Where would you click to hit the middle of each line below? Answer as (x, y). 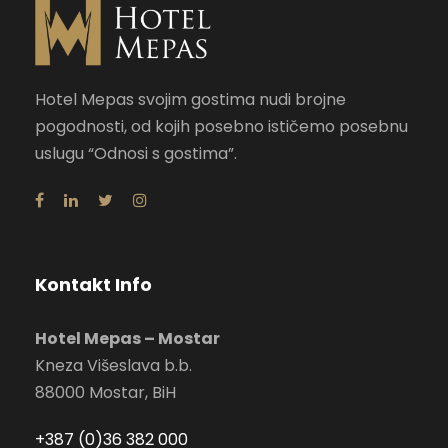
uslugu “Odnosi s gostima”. (136, 153)
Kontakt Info (93, 284)
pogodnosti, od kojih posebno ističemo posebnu (221, 126)
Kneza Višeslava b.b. (113, 365)
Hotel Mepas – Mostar (127, 338)
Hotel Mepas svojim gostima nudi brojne (190, 99)
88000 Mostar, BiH (105, 392)
